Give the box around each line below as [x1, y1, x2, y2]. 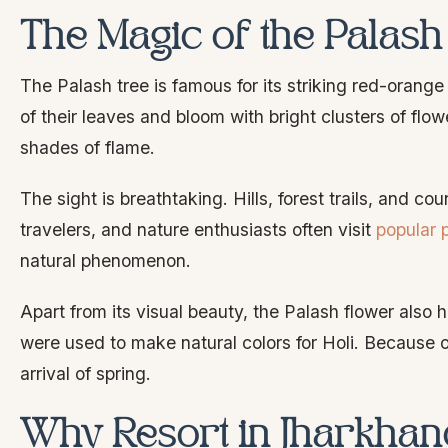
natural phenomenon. [20, 250, 191, 271]
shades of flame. [20, 137, 155, 158]
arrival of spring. [20, 363, 151, 384]
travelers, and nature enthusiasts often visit [20, 219, 376, 240]
